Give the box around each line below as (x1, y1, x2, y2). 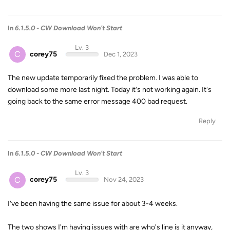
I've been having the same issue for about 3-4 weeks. (8, 199, 178, 208)
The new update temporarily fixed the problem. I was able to (8, 73, 198, 83)
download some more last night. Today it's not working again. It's (8, 85, 212, 94)
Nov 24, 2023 (103, 176, 144, 184)
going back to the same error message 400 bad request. (8, 97, 187, 106)
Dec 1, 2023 (103, 50, 138, 58)
